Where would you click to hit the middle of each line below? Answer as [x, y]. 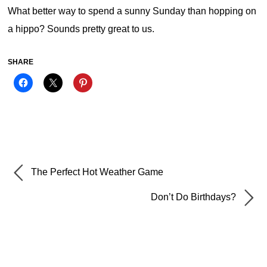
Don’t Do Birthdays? [194, 197]
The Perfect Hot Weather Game [96, 172]
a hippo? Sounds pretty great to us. [81, 29]
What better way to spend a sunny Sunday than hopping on [132, 11]
